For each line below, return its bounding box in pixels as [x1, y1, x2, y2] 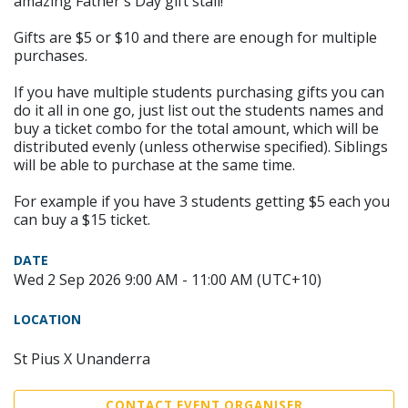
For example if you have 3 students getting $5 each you [14, 190, 390, 211]
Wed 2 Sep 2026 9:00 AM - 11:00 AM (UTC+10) [14, 269, 321, 290]
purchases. [14, 45, 87, 66]
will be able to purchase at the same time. [14, 154, 295, 175]
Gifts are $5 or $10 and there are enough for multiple [14, 26, 377, 47]
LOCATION [14, 310, 81, 328]
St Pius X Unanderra [14, 348, 150, 369]
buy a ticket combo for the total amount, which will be [14, 117, 379, 138]
